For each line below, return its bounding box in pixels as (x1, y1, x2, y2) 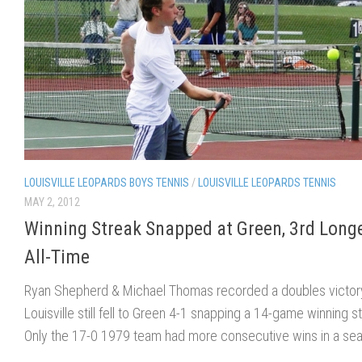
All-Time (24, 245, 90, 268)
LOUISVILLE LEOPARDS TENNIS (198, 175, 336, 189)
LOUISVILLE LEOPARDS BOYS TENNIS (24, 175, 189, 189)
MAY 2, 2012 (24, 195, 80, 208)
